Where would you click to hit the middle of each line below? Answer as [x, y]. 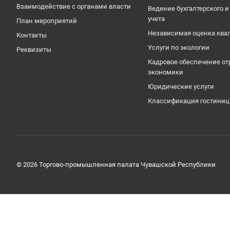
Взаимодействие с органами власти [74, 6]
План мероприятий [47, 21]
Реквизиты [34, 50]
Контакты [32, 35]
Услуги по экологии [179, 47]
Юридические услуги [181, 87]
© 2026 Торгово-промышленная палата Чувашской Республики [116, 165]
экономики [166, 72]
